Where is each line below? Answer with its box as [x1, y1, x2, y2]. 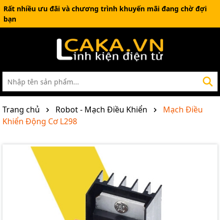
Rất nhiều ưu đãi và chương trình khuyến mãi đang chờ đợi [3, 4, 207, 13]
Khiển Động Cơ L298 [2, 116, 77, 127]
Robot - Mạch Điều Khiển [55, 104, 147, 115]
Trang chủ [2, 104, 40, 115]
